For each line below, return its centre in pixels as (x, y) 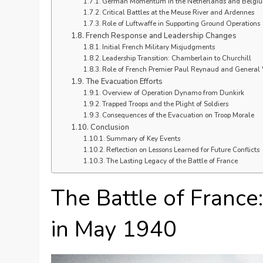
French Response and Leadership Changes (161, 36)
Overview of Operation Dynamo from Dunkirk (173, 92)
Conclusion (109, 127)
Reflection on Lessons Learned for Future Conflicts (183, 149)
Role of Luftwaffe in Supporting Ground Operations (181, 23)
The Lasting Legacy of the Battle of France (172, 161)
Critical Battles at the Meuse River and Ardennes (178, 12)
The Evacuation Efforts (124, 81)
